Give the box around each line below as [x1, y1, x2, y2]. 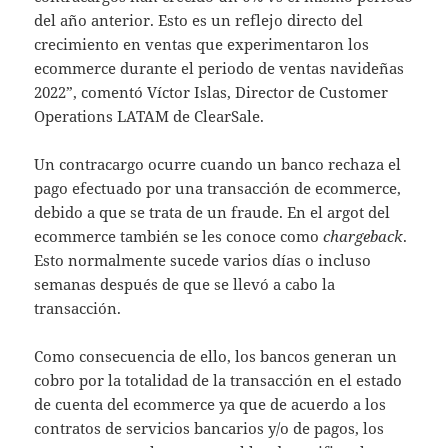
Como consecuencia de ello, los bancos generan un [34, 346, 398, 367]
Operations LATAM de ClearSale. [34, 106, 269, 127]
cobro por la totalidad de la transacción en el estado [34, 370, 403, 391]
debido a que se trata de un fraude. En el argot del [34, 202, 391, 223]
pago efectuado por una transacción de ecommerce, [34, 178, 402, 199]
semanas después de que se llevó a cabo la [34, 274, 336, 295]
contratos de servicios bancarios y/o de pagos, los [34, 418, 385, 439]
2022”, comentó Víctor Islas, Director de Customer [34, 82, 389, 103]
